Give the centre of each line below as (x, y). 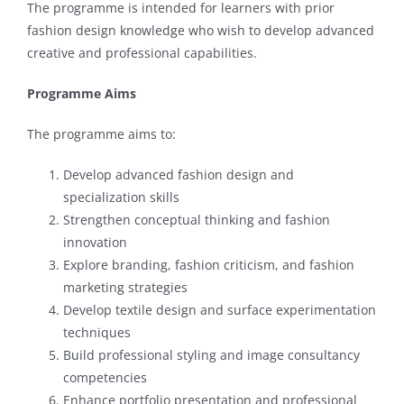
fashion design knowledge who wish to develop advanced (200, 30)
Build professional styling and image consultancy (211, 354)
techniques (96, 332)
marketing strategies (125, 287)
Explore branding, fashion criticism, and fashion (208, 264)
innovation (95, 242)
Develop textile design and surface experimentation (219, 309)
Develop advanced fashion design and (178, 174)
